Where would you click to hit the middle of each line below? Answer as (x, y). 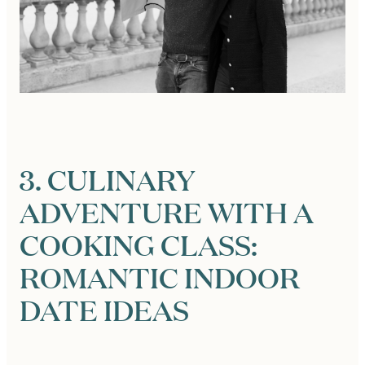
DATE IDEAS (104, 310)
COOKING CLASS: (139, 245)
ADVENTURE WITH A (167, 212)
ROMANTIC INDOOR (160, 277)
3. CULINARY (107, 180)
